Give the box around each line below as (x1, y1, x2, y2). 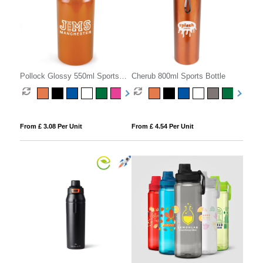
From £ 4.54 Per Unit (131, 122, 194, 130)
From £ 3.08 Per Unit (19, 122, 82, 130)
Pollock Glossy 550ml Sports (19, 71, 119, 80)
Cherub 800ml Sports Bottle (131, 71, 225, 80)
